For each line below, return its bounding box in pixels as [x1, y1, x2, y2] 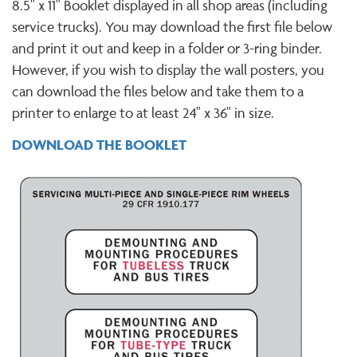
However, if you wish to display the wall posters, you [12, 61, 324, 78]
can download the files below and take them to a [12, 82, 304, 100]
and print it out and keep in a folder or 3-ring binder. [12, 39, 322, 57]
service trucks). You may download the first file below [12, 18, 332, 35]
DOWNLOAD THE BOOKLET [12, 135, 186, 154]
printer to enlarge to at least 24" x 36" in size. [12, 104, 274, 121]
